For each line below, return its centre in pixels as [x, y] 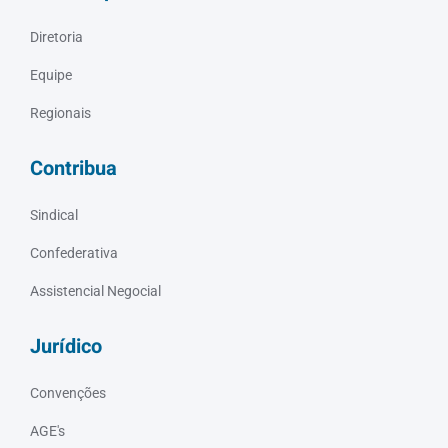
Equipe [51, 75]
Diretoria [56, 37]
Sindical [54, 215]
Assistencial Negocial [95, 291]
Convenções [68, 393]
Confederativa [74, 253]
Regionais [60, 113]
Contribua [73, 169]
